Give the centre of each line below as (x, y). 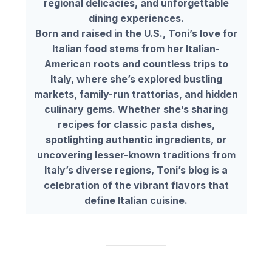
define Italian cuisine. (136, 201)
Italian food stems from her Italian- (136, 49)
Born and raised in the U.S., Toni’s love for (136, 34)
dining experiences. (136, 19)
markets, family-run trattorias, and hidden (136, 94)
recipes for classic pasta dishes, (136, 125)
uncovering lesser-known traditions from (136, 155)
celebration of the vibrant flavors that (136, 185)
